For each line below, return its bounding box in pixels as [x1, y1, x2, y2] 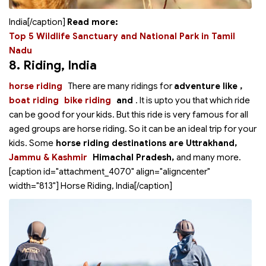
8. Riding [9, 58, 61, 73]
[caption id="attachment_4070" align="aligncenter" [9, 166, 210, 177]
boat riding [9, 95, 59, 106]
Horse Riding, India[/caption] [59, 180, 172, 191]
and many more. [176, 152, 245, 163]
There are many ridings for [68, 81, 174, 91]
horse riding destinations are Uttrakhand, [53, 138, 237, 148]
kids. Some [9, 138, 53, 148]
